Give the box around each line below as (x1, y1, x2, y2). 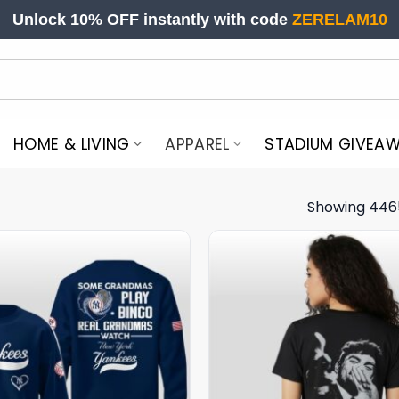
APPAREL (165, 133, 230, 155)
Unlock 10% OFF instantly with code (12, 11, 292, 28)
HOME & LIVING (13, 133, 130, 155)
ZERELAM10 (291, 11, 387, 28)
